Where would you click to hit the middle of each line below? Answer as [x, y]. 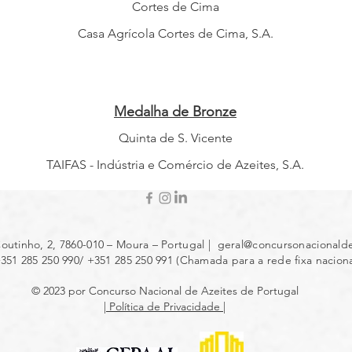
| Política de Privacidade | [165, 306]
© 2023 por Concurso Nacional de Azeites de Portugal [165, 291]
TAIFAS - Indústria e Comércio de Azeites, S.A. [175, 165]
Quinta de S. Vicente [175, 138]
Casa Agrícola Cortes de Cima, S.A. [175, 33]
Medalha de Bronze [175, 112]
